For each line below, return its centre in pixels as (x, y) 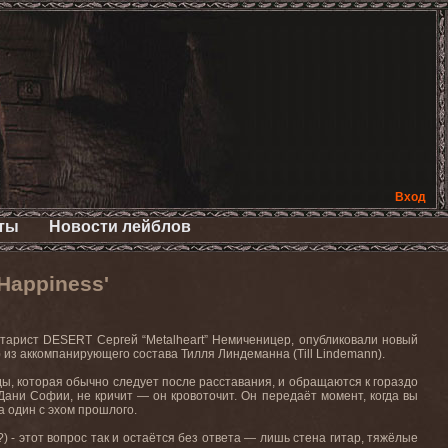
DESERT (68, 340)
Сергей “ (121, 340)
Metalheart (175, 340)
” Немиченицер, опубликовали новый (311, 340)
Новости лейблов (120, 226)
